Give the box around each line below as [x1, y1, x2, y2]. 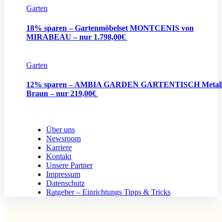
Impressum [46, 170, 80, 179]
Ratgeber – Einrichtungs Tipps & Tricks [46, 188, 170, 197]
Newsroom [46, 134, 81, 143]
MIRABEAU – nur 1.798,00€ [26, 32, 127, 41]
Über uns [46, 125, 75, 134]
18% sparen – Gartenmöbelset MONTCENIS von [26, 23, 194, 32]
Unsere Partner [46, 161, 93, 170]
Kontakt [46, 152, 71, 161]
